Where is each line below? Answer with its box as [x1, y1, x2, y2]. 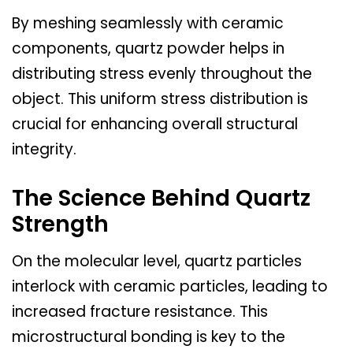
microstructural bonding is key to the [12, 325, 285, 347]
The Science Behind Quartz [12, 182, 310, 214]
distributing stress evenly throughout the [12, 63, 312, 85]
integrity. [12, 139, 76, 161]
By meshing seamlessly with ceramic [12, 13, 284, 35]
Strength [12, 208, 109, 240]
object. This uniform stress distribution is [12, 88, 308, 110]
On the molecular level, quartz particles [12, 250, 302, 272]
